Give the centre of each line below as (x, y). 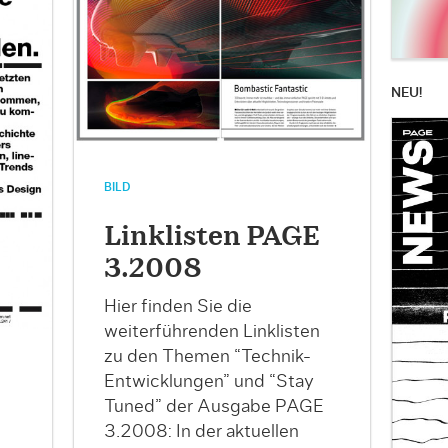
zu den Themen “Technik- (207, 357)
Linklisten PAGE (211, 237)
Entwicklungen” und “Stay (208, 382)
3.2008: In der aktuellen (201, 432)
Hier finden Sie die (177, 307)
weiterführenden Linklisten (211, 332)
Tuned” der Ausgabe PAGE (213, 407)
